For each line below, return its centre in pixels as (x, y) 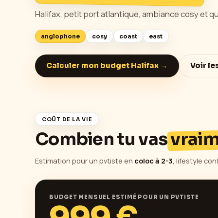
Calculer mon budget (89, 66)
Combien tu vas (103, 139)
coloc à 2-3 (154, 160)
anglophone (61, 36)
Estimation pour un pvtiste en (85, 160)
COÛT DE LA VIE (67, 119)
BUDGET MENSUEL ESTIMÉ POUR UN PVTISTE (124, 197)
